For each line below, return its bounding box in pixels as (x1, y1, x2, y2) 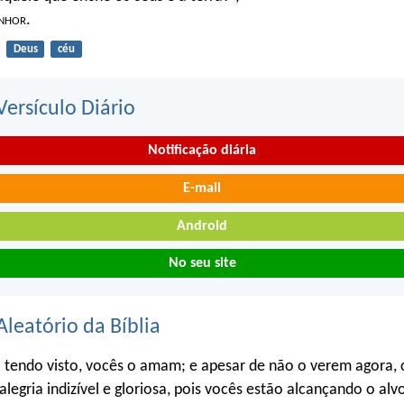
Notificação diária (148, 143, 256, 159)
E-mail (183, 181, 221, 197)
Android (177, 218, 227, 234)
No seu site (168, 256, 236, 271)
